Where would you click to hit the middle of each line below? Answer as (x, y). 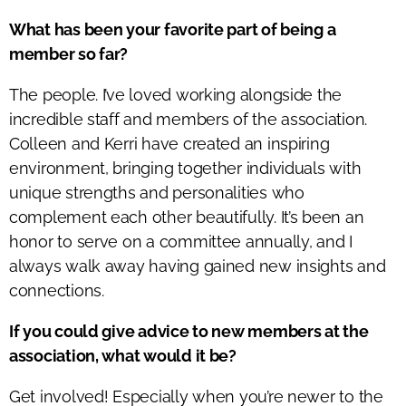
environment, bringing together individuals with (185, 168)
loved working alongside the (233, 94)
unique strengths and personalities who (157, 192)
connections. (57, 290)
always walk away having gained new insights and (198, 266)
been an (331, 217)
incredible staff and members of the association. (188, 119)
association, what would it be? (123, 355)
